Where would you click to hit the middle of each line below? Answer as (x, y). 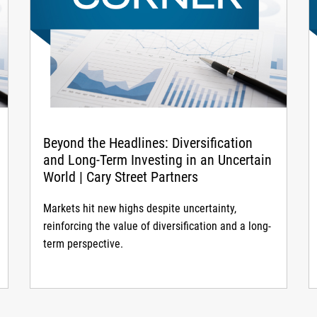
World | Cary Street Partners (120, 177)
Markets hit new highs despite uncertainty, (139, 208)
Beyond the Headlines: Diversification (148, 143)
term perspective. (83, 243)
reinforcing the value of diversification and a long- (157, 226)
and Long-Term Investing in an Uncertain (157, 160)
